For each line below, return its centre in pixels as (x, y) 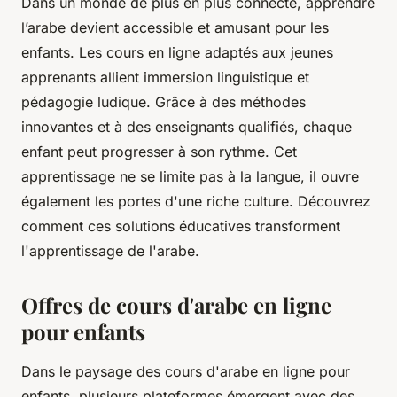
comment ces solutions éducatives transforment (181, 226)
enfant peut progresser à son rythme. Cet (159, 152)
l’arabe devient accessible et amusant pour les (175, 28)
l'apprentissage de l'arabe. (110, 251)
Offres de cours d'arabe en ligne (176, 305)
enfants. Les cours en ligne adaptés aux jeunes (177, 53)
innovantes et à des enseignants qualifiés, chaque (187, 127)
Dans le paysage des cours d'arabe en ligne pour (186, 372)
